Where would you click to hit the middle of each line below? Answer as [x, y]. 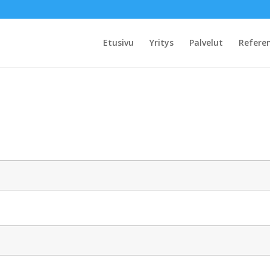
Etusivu [118, 42]
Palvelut [206, 42]
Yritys [161, 42]
